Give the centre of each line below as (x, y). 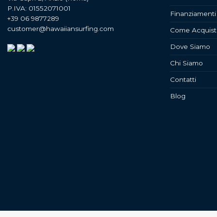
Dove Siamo (190, 46)
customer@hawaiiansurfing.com (61, 28)
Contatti (183, 79)
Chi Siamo (186, 63)
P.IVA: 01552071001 (39, 8)
